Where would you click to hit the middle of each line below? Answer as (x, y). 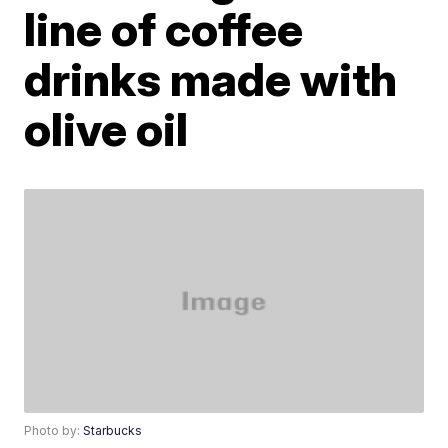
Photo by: (54, 431)
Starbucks (113, 431)
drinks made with (211, 79)
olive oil (106, 129)
